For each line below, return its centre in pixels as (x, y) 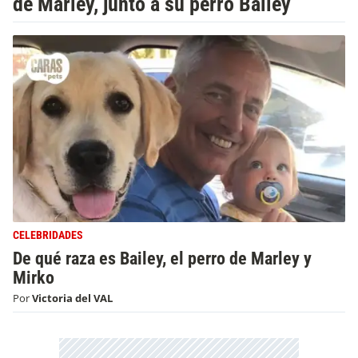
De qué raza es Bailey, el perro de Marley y (162, 258)
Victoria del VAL (72, 298)
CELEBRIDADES (48, 235)
